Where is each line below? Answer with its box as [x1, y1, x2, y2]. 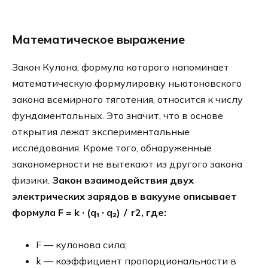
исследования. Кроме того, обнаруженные [12, 141, 212, 154]
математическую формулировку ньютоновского [12, 77, 242, 89]
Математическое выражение [12, 31, 185, 47]
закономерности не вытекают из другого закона [12, 157, 242, 170]
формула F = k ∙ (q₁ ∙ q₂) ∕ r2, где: [12, 206, 166, 218]
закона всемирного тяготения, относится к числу [12, 93, 243, 105]
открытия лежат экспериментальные [12, 125, 190, 138]
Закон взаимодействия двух [52, 173, 194, 186]
